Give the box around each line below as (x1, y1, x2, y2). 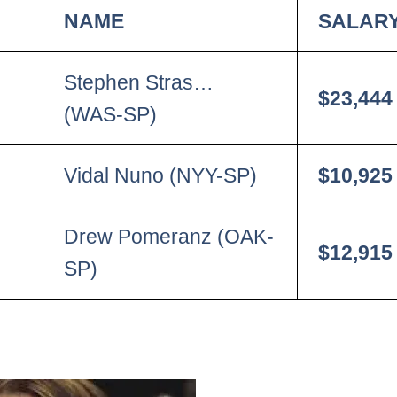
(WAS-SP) (64, 102, 158, 126)
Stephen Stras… (64, 70, 214, 94)
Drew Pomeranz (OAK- (64, 224, 275, 248)
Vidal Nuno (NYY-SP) (64, 163, 258, 187)
